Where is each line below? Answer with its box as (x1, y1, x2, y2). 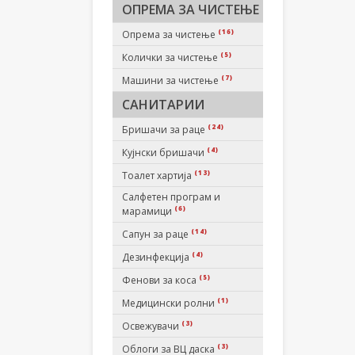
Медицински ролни (122, 296, 217, 310)
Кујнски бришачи (122, 146, 207, 159)
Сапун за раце (122, 227, 191, 241)
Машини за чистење (122, 74, 221, 87)
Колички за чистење (122, 51, 220, 64)
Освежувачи (122, 319, 181, 333)
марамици (122, 204, 174, 218)
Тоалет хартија (122, 169, 194, 182)
